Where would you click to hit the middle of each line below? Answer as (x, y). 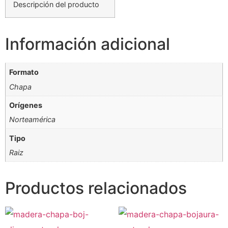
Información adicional (88, 44)
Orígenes (26, 105)
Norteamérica (33, 120)
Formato (24, 72)
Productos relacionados (96, 188)
